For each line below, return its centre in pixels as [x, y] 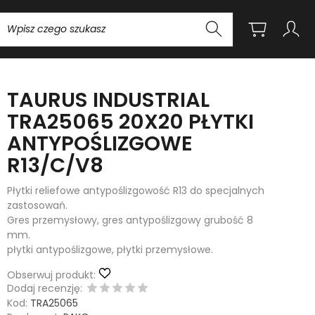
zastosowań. [38, 205]
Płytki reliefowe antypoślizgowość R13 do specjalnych [136, 191]
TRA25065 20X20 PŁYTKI [131, 122]
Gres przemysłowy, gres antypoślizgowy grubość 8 [130, 220]
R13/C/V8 [56, 165]
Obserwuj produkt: [52, 275]
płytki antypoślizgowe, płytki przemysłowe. [110, 250]
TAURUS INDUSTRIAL [109, 100]
